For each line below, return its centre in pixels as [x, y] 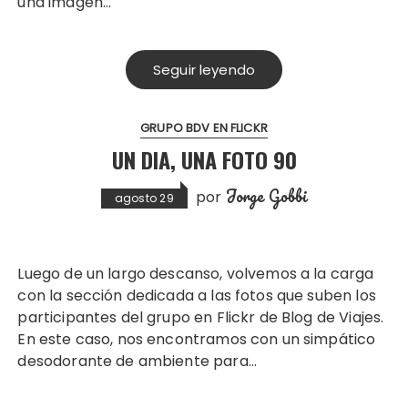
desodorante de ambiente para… [137, 362]
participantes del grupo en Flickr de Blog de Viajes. [201, 318]
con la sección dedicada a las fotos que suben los [197, 296]
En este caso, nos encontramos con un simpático [197, 340]
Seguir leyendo [204, 70]
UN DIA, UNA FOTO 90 [204, 160]
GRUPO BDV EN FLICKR [204, 128]
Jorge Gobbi [266, 196]
